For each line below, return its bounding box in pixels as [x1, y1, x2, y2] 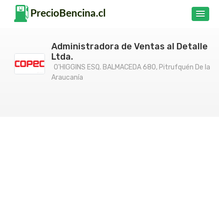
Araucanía [51, 73, 83, 82]
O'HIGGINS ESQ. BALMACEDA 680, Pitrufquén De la [54, 63, 210, 71]
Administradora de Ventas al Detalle [51, 41, 208, 52]
